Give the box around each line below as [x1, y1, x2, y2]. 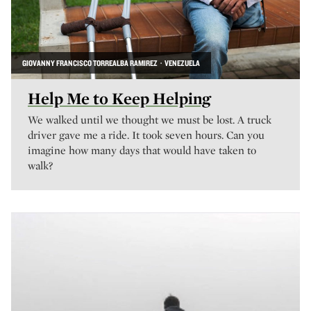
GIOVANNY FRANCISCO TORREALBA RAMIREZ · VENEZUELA [22, 58, 200, 68]
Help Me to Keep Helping [28, 88, 210, 108]
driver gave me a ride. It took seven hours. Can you [28, 128, 264, 142]
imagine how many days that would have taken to [28, 144, 256, 157]
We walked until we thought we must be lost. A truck [28, 113, 271, 126]
